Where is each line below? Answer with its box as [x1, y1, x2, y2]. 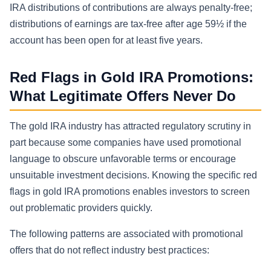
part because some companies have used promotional [10, 137, 241, 148]
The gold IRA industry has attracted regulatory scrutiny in [10, 120, 251, 131]
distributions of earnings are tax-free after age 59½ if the [10, 19, 247, 30]
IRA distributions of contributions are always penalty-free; [10, 2, 252, 13]
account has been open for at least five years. [10, 35, 203, 46]
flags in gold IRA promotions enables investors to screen [10, 186, 250, 197]
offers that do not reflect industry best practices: [10, 244, 209, 255]
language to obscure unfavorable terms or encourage [10, 153, 236, 164]
